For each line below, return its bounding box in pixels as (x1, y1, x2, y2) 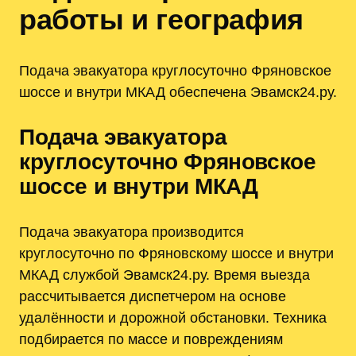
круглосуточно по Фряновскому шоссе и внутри (19, 245, 334, 262)
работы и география (19, 3, 304, 37)
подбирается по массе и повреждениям (19, 331, 283, 348)
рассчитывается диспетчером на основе (19, 288, 286, 305)
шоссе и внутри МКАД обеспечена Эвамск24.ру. (19, 83, 337, 101)
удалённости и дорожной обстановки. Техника (19, 309, 327, 327)
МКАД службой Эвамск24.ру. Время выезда (19, 266, 310, 284)
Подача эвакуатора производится (19, 223, 244, 241)
